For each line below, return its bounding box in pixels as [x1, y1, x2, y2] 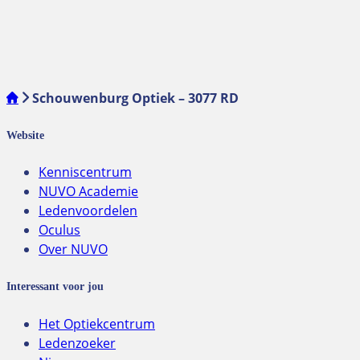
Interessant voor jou [6, 279, 104, 292]
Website [6, 128, 44, 141]
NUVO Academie [39, 182, 138, 201]
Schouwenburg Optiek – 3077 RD [32, 88, 239, 107]
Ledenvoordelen [39, 202, 137, 220]
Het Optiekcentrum [39, 314, 155, 333]
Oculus [39, 221, 80, 239]
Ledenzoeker [39, 333, 116, 352]
